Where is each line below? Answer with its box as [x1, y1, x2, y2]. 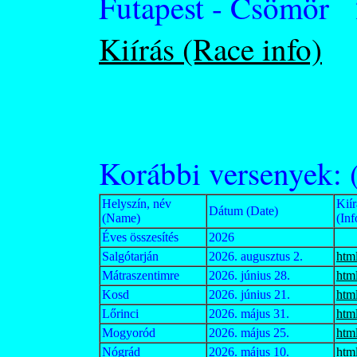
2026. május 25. [209, 326, 289, 339]
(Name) [102, 211, 140, 225]
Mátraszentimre [102, 269, 179, 282]
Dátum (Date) [209, 204, 278, 218]
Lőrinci [102, 307, 139, 320]
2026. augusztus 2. [209, 249, 303, 263]
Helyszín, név [102, 197, 171, 210]
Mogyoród [102, 326, 155, 339]
